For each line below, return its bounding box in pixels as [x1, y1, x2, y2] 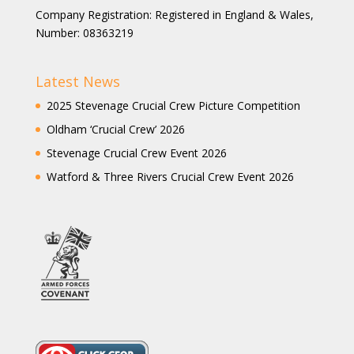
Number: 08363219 [35, 25, 134, 40]
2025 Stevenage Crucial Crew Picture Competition [46, 98, 300, 114]
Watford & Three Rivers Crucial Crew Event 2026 [46, 169, 294, 185]
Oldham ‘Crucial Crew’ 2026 [46, 122, 185, 137]
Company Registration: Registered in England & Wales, [35, 7, 314, 22]
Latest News [35, 72, 120, 92]
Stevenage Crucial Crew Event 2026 [46, 145, 227, 161]
